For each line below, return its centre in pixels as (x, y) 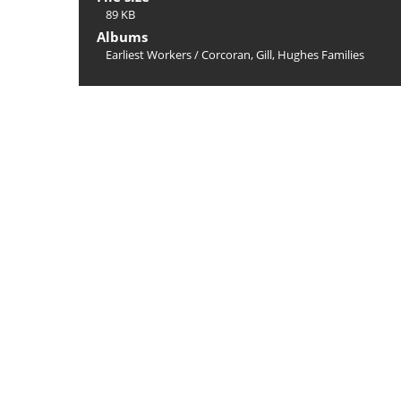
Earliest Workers (149, 55)
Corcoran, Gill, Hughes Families (283, 55)
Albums (122, 37)
